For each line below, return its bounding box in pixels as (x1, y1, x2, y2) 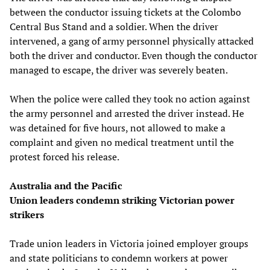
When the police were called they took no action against (10, 92, 250, 105)
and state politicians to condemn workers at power (10, 251, 228, 265)
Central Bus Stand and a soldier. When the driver (10, 19, 218, 33)
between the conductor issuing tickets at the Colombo (10, 5, 241, 19)
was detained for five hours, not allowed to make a (10, 121, 225, 134)
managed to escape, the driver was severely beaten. (10, 63, 228, 77)
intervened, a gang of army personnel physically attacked (10, 34, 254, 48)
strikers (10, 207, 44, 221)
